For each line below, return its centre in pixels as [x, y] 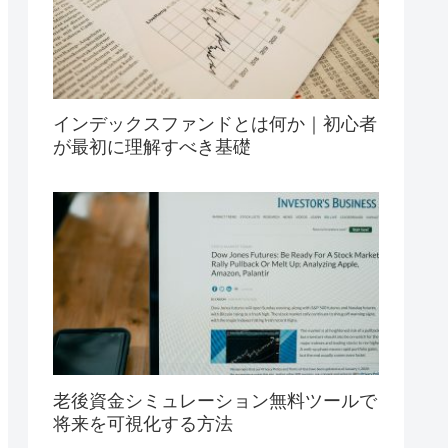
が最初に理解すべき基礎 [152, 146]
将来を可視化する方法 [143, 423]
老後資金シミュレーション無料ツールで [215, 400]
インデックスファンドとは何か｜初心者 [215, 123]
